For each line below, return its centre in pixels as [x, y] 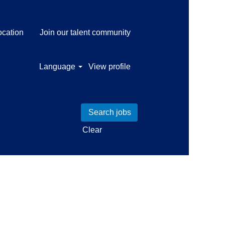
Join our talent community [85, 32]
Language [58, 66]
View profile [109, 66]
